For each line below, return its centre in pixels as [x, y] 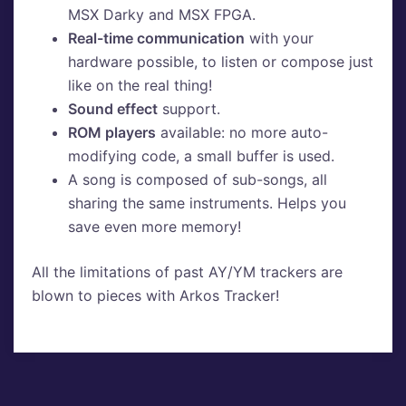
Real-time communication [156, 39]
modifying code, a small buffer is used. [201, 156]
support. [189, 109]
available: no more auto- [242, 133]
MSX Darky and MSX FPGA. [162, 15]
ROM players [112, 133]
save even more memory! [155, 227]
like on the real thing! [140, 86]
